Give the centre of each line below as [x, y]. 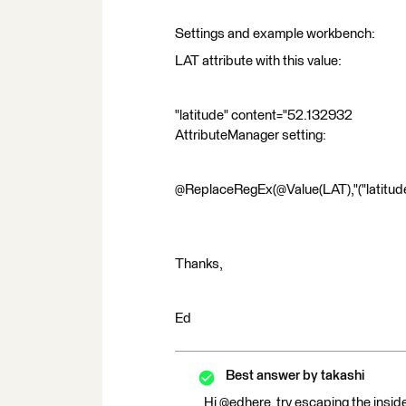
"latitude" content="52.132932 [264, 116]
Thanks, [199, 264]
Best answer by [272, 376]
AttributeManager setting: [251, 135]
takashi [341, 376]
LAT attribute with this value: [258, 61]
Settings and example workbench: [275, 34]
